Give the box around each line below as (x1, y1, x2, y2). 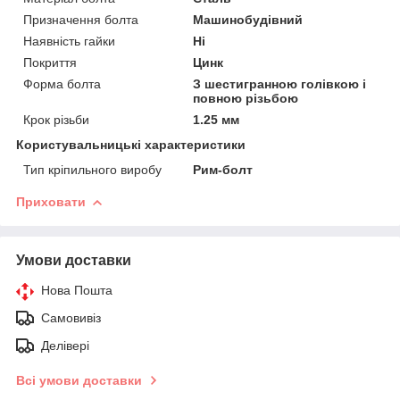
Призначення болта (23, 12, 138, 27)
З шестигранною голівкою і (193, 76, 367, 91)
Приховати (16, 194, 86, 209)
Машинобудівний (193, 12, 304, 27)
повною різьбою (193, 90, 299, 105)
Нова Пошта (41, 282, 112, 297)
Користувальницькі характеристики (16, 137, 246, 152)
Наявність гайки (23, 33, 115, 48)
